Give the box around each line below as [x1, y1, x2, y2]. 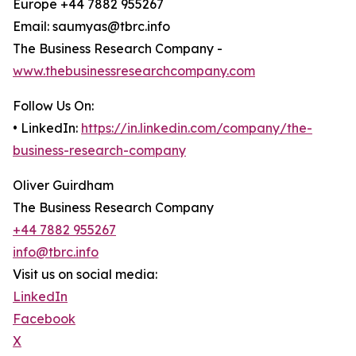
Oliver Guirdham [13, 177, 114, 194]
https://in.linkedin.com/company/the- [81, 120, 312, 137]
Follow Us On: [13, 98, 94, 114]
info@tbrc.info [13, 244, 99, 261]
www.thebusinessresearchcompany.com [13, 63, 255, 79]
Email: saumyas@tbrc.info [13, 18, 170, 35]
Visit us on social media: [13, 266, 157, 283]
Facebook [13, 311, 75, 327]
